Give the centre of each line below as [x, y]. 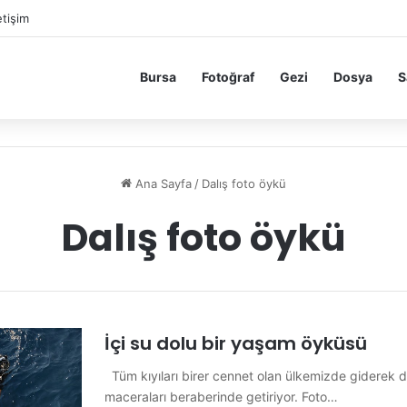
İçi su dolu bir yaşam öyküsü [236, 343]
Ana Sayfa [162, 184]
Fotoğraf [228, 77]
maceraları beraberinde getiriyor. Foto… [221, 397]
